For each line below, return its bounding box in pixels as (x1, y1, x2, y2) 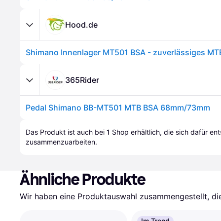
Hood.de (65, 19, 98, 30)
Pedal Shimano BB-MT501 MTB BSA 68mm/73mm (26, 103, 210, 112)
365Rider (65, 74, 99, 85)
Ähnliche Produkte (20, 170, 146, 189)
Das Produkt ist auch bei (26, 128, 107, 136)
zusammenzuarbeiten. (26, 138, 97, 146)
